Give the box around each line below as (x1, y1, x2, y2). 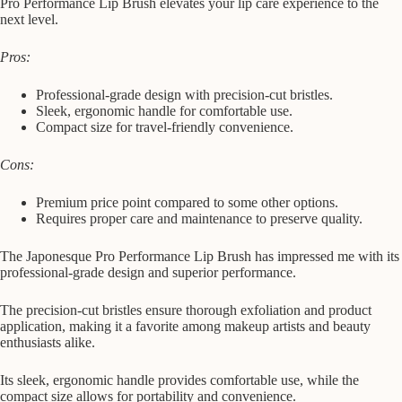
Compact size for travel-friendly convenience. (36, 119, 293, 135)
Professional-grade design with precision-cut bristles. (36, 87, 333, 103)
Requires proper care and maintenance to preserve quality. (36, 211, 363, 227)
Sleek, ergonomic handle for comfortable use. (36, 103, 293, 119)
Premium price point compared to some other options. (36, 195, 338, 211)
